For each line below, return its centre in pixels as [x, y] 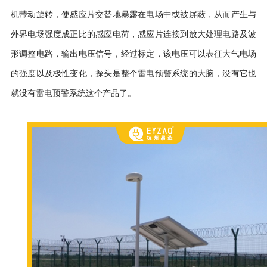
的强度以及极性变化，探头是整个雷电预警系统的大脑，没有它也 [133, 73]
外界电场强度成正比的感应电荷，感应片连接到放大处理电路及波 [133, 34]
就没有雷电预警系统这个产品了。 [73, 93]
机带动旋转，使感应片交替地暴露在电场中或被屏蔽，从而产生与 [133, 14]
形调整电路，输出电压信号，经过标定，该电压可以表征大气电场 [133, 53]
